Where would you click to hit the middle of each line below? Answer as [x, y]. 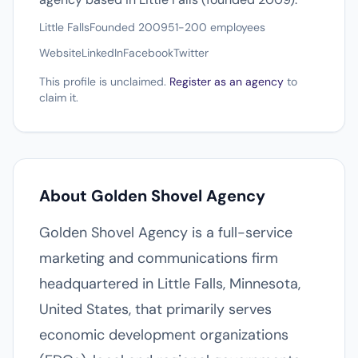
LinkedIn [102, 53]
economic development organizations [164, 335]
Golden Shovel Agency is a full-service [166, 233]
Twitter [191, 53]
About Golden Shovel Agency [152, 196]
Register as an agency [227, 82]
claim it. [59, 97]
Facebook [148, 53]
